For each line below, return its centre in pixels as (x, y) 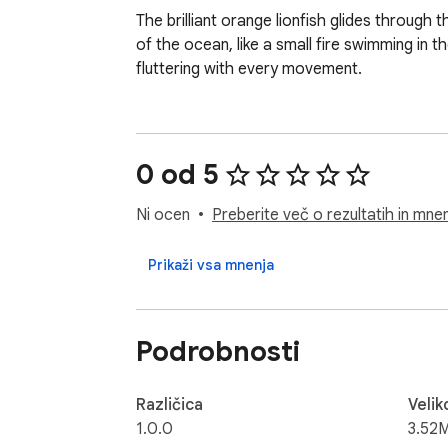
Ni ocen (163, 215)
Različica (169, 404)
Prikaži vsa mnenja (211, 265)
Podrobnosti (218, 351)
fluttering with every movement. (249, 69)
